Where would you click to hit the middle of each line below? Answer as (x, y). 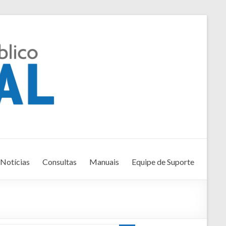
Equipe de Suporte (163, 162)
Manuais (104, 162)
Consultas (60, 162)
